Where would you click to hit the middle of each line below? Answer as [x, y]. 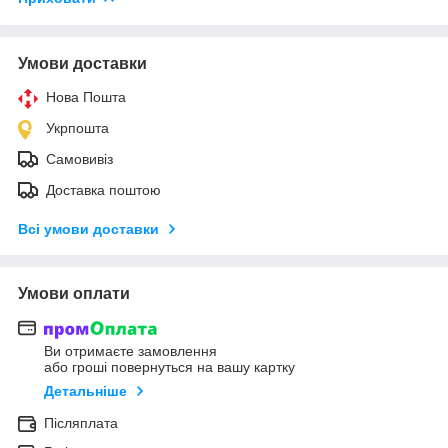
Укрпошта [77, 127]
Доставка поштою [103, 189]
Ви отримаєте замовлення [130, 351]
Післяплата [81, 423]
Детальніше [85, 391]
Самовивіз [79, 158]
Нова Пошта [86, 96]
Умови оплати [74, 293]
